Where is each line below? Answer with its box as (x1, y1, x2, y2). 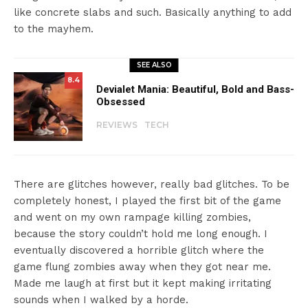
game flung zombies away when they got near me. (14, 261, 271, 274)
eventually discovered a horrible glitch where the (14, 244, 264, 257)
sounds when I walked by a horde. (14, 294, 188, 307)
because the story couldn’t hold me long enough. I (14, 228, 267, 241)
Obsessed (96, 96, 145, 109)
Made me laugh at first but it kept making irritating (14, 277, 272, 290)
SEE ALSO (136, 60, 172, 70)
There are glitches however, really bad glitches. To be (14, 178, 289, 191)
